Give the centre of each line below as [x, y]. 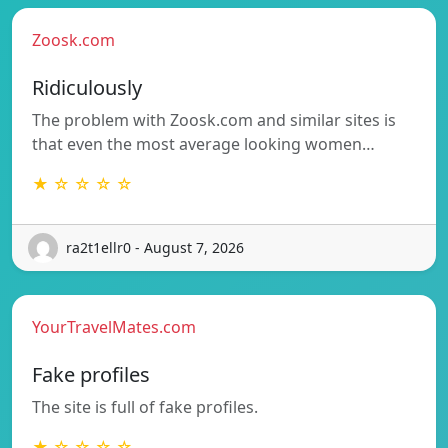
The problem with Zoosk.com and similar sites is [214, 119]
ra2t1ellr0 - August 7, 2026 [155, 248]
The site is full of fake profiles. [145, 406]
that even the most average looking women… [203, 143]
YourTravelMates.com [114, 326]
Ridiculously [87, 87]
